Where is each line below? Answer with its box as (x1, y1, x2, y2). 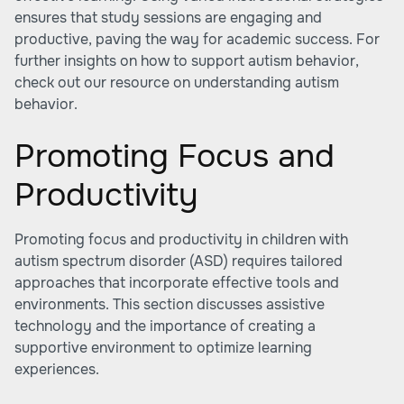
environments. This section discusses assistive (14, 295, 325, 314)
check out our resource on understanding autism (14, 73, 339, 92)
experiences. (14, 360, 99, 379)
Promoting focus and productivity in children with (14, 230, 348, 249)
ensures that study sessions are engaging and (14, 8, 322, 27)
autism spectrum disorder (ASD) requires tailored (14, 252, 343, 271)
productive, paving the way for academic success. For (14, 30, 380, 49)
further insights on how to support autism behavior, (14, 51, 359, 70)
